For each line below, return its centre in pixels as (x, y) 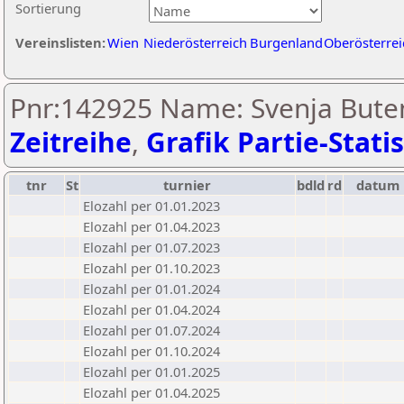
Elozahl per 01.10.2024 (151, 351)
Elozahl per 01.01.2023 (151, 206)
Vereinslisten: (60, 42)
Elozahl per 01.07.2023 (151, 247)
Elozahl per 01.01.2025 (151, 372)
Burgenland (286, 42)
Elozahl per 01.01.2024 (151, 289)
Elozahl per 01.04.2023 (151, 226)
